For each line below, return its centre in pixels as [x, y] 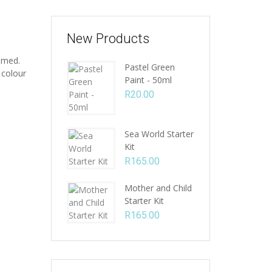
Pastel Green [149, 67]
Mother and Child [158, 188]
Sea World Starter [159, 134]
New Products [108, 39]
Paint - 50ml [148, 80]
